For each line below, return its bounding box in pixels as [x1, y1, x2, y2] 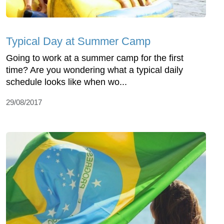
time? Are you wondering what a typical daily [6, 65, 183, 75]
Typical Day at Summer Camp [6, 35, 150, 48]
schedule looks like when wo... [6, 77, 127, 87]
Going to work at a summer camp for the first [6, 53, 183, 63]
